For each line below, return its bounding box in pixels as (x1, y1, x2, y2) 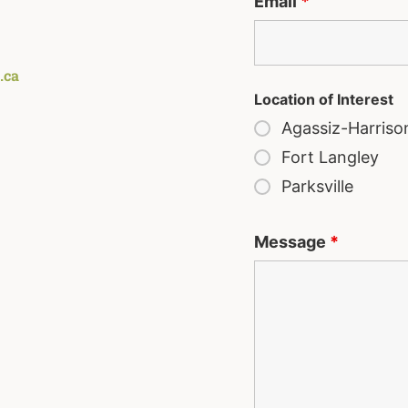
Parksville (281, 177, 353, 197)
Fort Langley (281, 148, 379, 168)
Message (254, 232, 330, 252)
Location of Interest (254, 90, 393, 109)
